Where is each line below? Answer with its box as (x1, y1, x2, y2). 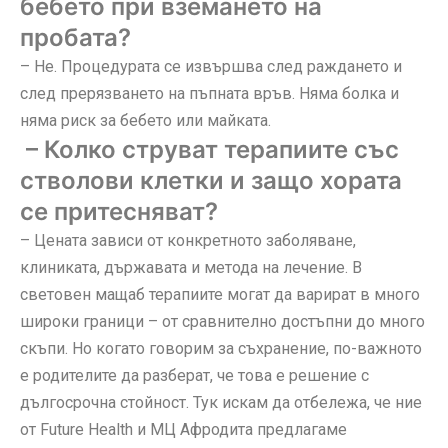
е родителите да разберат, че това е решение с (20, 365, 369, 385)
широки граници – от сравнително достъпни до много (20, 311, 425, 331)
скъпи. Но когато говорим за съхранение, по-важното (20, 338, 422, 358)
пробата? (20, 22, 131, 52)
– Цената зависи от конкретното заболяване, (20, 230, 356, 250)
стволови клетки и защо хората (20, 165, 402, 195)
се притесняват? (20, 196, 218, 226)
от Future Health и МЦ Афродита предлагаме (20, 419, 347, 439)
